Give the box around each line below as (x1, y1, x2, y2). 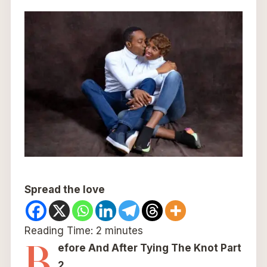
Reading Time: (24, 225, 96, 237)
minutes (104, 225, 143, 237)
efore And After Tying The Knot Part (57, 242, 241, 254)
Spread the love (24, 184, 105, 196)
